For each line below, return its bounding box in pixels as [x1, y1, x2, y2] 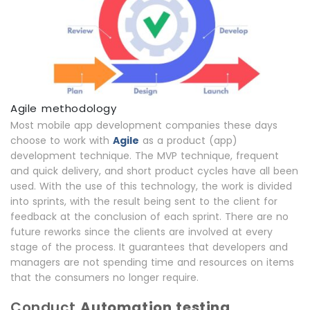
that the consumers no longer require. [10, 271, 199, 284]
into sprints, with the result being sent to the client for [10, 194, 277, 208]
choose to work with [10, 134, 113, 147]
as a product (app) [139, 134, 237, 147]
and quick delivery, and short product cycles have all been [10, 164, 298, 178]
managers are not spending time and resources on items [10, 255, 294, 269]
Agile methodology [10, 101, 117, 116]
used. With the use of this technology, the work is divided [10, 179, 292, 193]
